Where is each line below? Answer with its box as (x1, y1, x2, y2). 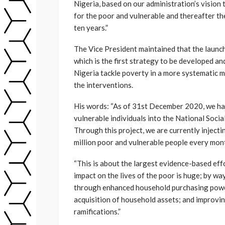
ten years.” (74, 23, 108, 32)
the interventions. (74, 80, 133, 89)
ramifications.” (74, 206, 121, 216)
